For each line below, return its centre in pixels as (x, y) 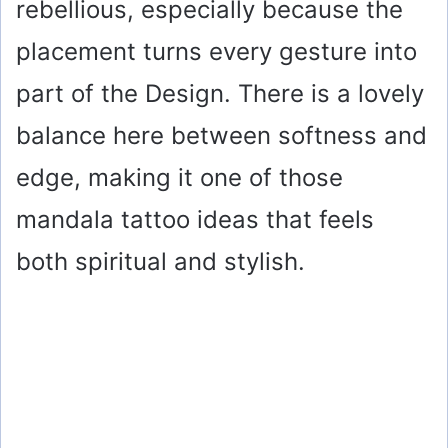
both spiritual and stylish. (160, 261)
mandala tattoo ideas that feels (195, 219)
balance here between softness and (221, 135)
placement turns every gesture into (216, 51)
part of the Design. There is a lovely (220, 93)
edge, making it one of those (179, 177)
